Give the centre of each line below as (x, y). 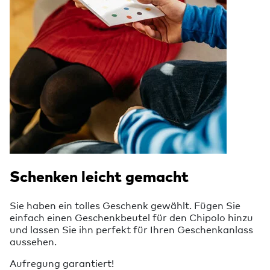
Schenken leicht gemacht (99, 177)
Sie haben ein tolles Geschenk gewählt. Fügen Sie (125, 205)
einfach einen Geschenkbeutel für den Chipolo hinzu (131, 217)
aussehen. (33, 241)
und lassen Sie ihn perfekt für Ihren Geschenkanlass (131, 229)
